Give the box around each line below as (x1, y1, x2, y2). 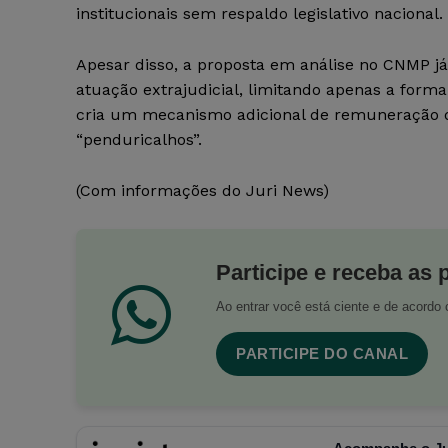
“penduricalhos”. (76, 130, 202, 150)
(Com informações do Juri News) (76, 181, 329, 201)
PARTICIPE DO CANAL (236, 345, 408, 363)
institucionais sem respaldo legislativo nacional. (76, 4, 443, 24)
